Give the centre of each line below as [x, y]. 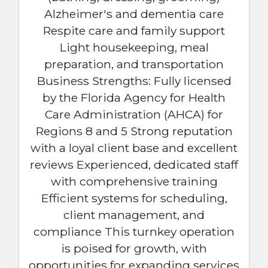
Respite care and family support [134, 30]
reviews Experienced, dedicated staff [134, 164]
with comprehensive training [134, 181]
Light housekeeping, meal [134, 47]
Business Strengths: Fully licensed [134, 80]
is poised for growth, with [134, 248]
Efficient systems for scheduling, [134, 198]
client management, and [134, 214]
